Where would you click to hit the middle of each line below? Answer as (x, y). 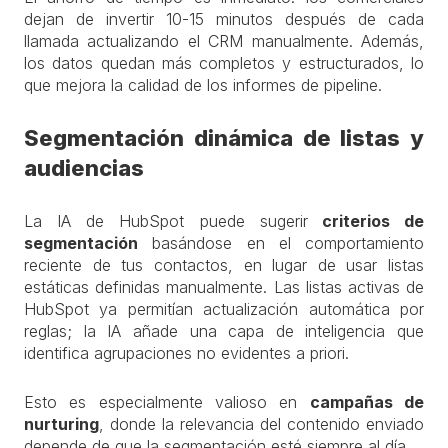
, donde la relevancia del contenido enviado (261, 424)
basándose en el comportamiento (281, 243)
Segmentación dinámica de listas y (224, 138)
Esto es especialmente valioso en (167, 402)
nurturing (61, 424)
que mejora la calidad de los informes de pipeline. (203, 85)
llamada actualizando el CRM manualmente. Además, (224, 41)
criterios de (366, 221)
